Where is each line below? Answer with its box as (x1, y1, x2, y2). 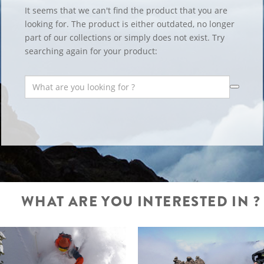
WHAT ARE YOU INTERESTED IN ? (21, 191, 261, 212)
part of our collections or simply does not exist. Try (24, 32, 225, 43)
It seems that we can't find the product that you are (24, 5, 227, 16)
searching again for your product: (24, 45, 157, 57)
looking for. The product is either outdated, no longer (24, 18, 235, 29)
